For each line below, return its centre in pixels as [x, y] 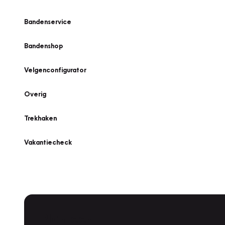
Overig [35, 94]
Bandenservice [48, 22]
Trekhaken [40, 118]
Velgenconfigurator [55, 70]
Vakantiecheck [48, 142]
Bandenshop [43, 46]
